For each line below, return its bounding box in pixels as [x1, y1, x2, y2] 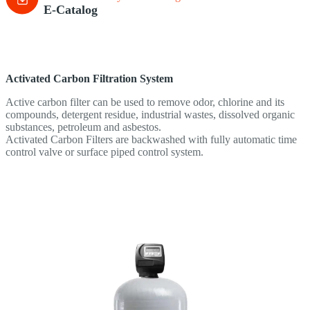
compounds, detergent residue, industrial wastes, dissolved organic [6, 109, 295, 121]
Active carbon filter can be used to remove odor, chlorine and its [6, 96, 284, 109]
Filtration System [93, 73, 173, 85]
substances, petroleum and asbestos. [6, 121, 161, 134]
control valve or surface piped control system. [6, 146, 203, 158]
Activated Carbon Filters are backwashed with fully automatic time [6, 134, 297, 146]
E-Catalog [44, 3, 98, 17]
